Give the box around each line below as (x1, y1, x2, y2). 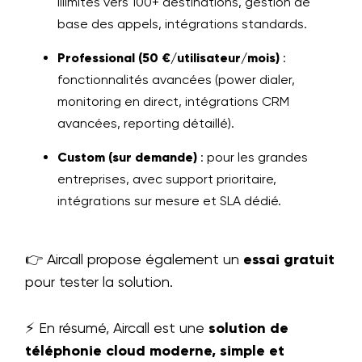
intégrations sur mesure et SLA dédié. (57, 193, 281, 208)
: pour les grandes (197, 149, 308, 165)
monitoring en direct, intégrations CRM (57, 94, 289, 109)
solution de (208, 319, 288, 337)
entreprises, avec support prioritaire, (57, 171, 276, 187)
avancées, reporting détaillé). (57, 116, 234, 131)
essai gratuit (243, 250, 335, 268)
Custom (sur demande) (57, 149, 197, 165)
